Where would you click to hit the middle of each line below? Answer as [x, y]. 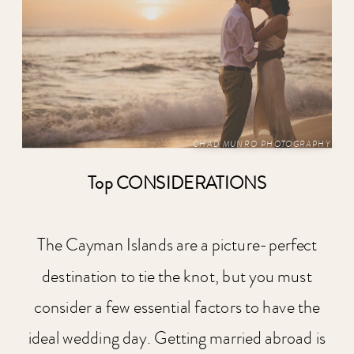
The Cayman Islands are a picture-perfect [177, 246]
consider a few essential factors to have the [177, 307]
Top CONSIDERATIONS [177, 183]
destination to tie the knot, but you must [177, 277]
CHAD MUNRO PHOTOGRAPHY [262, 144]
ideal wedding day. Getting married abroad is [177, 338]
